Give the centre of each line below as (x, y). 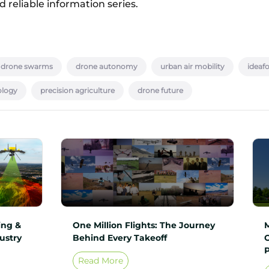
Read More (100, 260)
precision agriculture (77, 91)
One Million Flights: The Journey (144, 225)
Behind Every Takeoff (119, 237)
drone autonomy (107, 67)
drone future (160, 91)
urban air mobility (192, 67)
